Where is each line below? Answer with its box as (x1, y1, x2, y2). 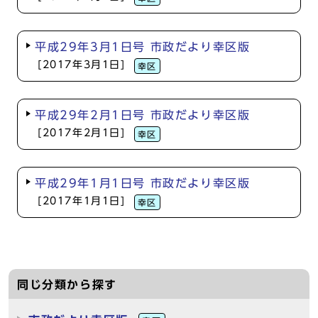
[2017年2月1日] (38, 128, 126, 138)
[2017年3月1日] (38, 60, 126, 70)
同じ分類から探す (17, 279, 117, 290)
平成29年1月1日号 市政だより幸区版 (35, 177, 251, 189)
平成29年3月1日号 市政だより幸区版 (35, 41, 251, 53)
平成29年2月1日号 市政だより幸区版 (35, 109, 251, 121)
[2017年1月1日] (38, 196, 126, 206)
